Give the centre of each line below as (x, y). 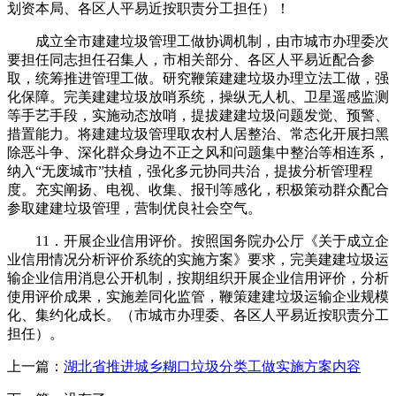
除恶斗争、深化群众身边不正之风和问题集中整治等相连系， (198, 152)
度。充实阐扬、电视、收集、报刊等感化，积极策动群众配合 (198, 189)
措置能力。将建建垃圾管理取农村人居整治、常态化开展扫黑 (198, 133)
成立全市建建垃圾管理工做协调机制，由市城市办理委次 (198, 41)
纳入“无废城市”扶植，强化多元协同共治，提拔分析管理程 (190, 171)
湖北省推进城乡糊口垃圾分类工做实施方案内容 (212, 366)
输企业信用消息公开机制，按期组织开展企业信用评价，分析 (198, 278)
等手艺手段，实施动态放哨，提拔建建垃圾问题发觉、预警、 (198, 115)
